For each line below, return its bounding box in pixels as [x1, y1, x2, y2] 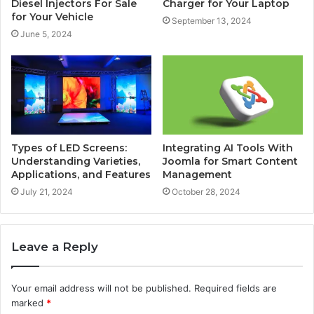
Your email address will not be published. [11, 282, 191, 294]
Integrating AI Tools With [163, 141, 293, 154]
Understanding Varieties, [11, 154, 140, 168]
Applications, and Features [11, 168, 151, 181]
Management [163, 168, 232, 181]
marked [11, 296, 46, 308]
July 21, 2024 [20, 186, 73, 197]
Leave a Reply [11, 239, 98, 254]
